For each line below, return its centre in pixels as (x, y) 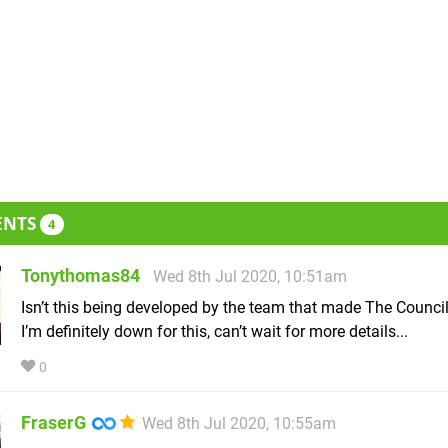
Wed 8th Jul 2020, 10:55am (239, 424)
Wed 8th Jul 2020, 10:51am (250, 277)
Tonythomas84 (80, 276)
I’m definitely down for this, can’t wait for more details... (214, 332)
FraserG (53, 423)
